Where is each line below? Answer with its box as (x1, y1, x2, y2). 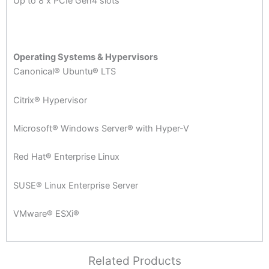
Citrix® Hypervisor (13, 94, 87, 106)
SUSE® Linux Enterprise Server (13, 180, 138, 191)
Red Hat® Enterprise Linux (13, 151, 119, 163)
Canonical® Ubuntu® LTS (13, 66, 116, 77)
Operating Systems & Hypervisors (13, 52, 158, 63)
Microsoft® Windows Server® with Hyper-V (13, 122, 189, 134)
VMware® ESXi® (13, 208, 79, 219)
